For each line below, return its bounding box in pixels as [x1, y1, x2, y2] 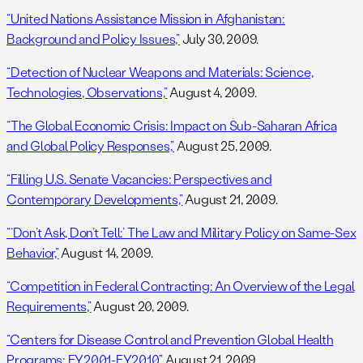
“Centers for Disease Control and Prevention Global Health [6, 331, 334, 348]
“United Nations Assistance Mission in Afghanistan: [6, 10, 286, 28]
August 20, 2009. [91, 297, 189, 315]
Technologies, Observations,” [6, 83, 168, 101]
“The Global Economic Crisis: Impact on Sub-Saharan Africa [6, 117, 337, 135]
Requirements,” [6, 297, 92, 315]
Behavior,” [6, 244, 59, 262]
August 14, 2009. [58, 244, 153, 262]
